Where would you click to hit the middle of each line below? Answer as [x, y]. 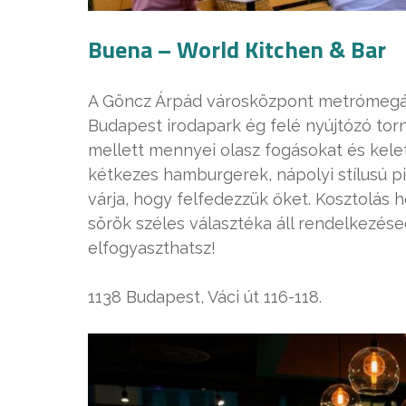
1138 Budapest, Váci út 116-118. [205, 296]
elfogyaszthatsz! [152, 247]
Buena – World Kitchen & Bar [237, 49]
